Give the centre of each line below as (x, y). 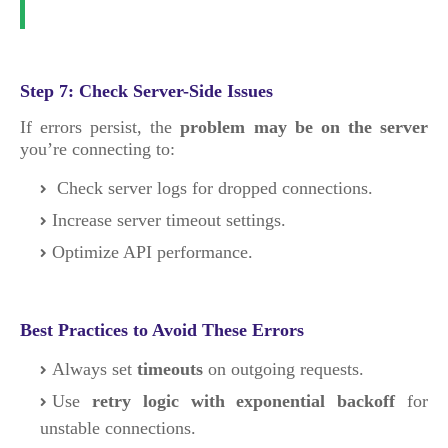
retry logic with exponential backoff (243, 401)
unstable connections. (118, 428)
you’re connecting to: (97, 149)
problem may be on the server (304, 127)
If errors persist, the (100, 127)
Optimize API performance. (152, 252)
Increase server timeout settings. (169, 220)
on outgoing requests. (283, 369)
